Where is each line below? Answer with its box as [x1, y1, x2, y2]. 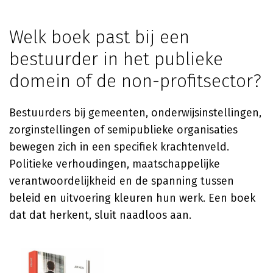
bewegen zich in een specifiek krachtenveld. [9, 140, 229, 154]
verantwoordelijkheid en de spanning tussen [9, 174, 234, 188]
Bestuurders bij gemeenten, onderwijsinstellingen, [9, 106, 261, 119]
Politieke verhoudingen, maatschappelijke [9, 157, 220, 171]
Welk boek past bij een [9, 26, 190, 48]
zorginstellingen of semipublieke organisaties [9, 123, 238, 136]
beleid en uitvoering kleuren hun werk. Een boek [9, 191, 255, 205]
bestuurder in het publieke [9, 48, 223, 70]
